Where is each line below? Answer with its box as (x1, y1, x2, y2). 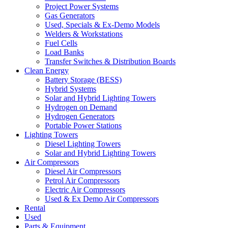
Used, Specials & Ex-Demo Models (45, 20, 160, 29)
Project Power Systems (45, 2, 119, 11)
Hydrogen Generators (45, 112, 115, 121)
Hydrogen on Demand (45, 103, 117, 111)
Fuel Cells (45, 39, 77, 47)
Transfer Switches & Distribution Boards (45, 57, 176, 66)
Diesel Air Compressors (45, 167, 121, 176)
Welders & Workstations (45, 30, 123, 38)
